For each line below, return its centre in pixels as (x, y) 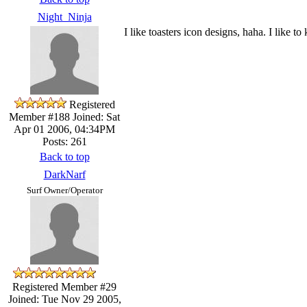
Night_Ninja (64, 16)
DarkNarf (64, 174)
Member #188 (39, 116)
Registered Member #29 (64, 286)
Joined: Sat (95, 116)
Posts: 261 (64, 141)
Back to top (64, 156)
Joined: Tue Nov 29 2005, (64, 299)
